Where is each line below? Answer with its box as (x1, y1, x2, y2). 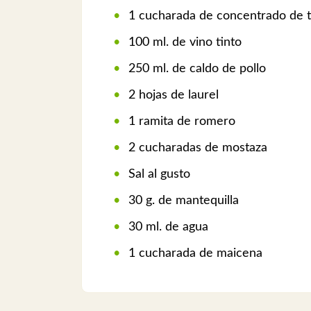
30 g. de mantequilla (125, 194, 239, 207)
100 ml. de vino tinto (125, 35, 242, 49)
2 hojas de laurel (125, 88, 219, 101)
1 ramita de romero (125, 115, 235, 128)
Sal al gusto (125, 167, 190, 180)
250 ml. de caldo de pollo (125, 62, 266, 75)
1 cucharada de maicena (125, 246, 262, 260)
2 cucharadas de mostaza (125, 141, 267, 154)
